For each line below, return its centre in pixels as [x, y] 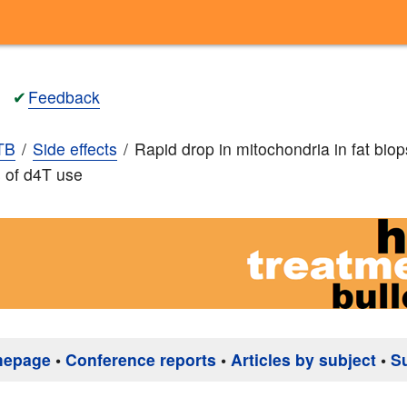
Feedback [64, 96]
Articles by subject [303, 360]
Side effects [75, 149]
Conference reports [141, 360]
